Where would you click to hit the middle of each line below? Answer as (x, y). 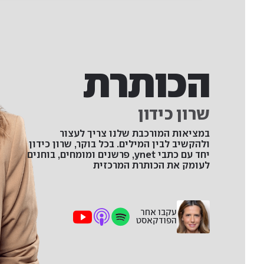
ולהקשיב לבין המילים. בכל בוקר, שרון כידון (119, 144)
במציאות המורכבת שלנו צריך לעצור (135, 134)
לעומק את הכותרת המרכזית (151, 166)
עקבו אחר (159, 212)
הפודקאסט (156, 221)
